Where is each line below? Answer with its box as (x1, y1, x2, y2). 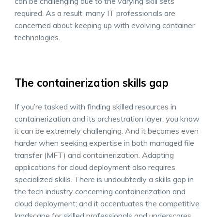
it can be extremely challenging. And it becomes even (15, 125, 199, 136)
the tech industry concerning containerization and (15, 186, 186, 196)
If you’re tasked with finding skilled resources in (15, 101, 176, 111)
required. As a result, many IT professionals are (15, 8, 175, 18)
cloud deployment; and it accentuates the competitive (15, 198, 200, 208)
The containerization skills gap (15, 76, 169, 90)
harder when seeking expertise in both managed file (15, 138, 194, 148)
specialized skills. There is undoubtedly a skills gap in (15, 174, 194, 184)
